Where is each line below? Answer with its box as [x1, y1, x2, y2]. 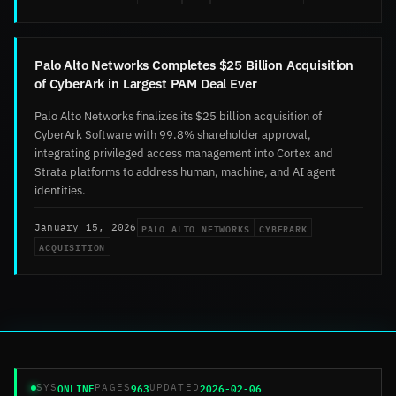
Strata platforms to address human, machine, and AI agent [34, 163, 336, 179]
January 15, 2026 [34, 221, 137, 233]
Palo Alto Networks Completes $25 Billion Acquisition [34, 55, 354, 73]
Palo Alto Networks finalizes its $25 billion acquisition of [34, 107, 322, 124]
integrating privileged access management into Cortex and [34, 144, 333, 161]
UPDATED [148, 381, 200, 394]
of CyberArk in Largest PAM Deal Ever [34, 73, 257, 92]
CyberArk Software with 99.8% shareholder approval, [34, 126, 311, 142]
